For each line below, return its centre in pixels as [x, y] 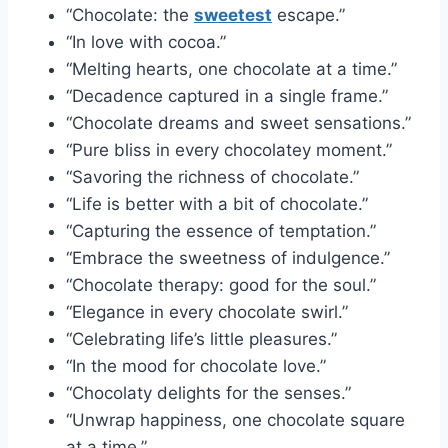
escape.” [308, 14]
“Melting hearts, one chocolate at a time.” [231, 68]
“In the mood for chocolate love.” [196, 365]
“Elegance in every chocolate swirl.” [207, 311]
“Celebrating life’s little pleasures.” [201, 338]
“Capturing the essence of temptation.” [221, 230]
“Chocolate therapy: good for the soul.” [221, 284]
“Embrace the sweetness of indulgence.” [228, 257]
